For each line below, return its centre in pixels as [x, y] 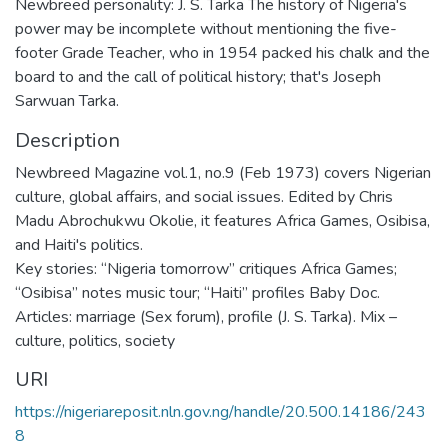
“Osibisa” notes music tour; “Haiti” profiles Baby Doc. [197, 293]
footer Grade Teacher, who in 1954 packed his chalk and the [222, 53]
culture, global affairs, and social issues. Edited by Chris [204, 197]
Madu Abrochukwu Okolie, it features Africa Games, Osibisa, [222, 221]
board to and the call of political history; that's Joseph [198, 77]
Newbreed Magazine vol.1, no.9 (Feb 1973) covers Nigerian [223, 173]
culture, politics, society [95, 341]
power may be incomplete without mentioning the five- [206, 29]
